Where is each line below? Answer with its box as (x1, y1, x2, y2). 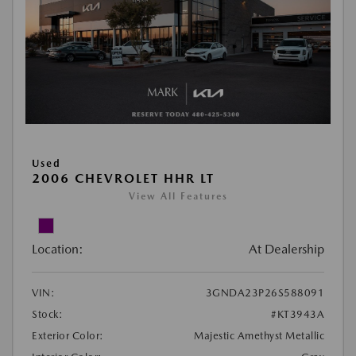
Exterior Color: (32, 329, 104, 342)
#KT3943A (271, 308, 324, 320)
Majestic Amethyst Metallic (194, 329, 324, 342)
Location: (32, 241, 83, 257)
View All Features (128, 190, 228, 202)
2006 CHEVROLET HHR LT (32, 170, 215, 186)
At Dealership (249, 241, 324, 257)
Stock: (32, 308, 63, 320)
